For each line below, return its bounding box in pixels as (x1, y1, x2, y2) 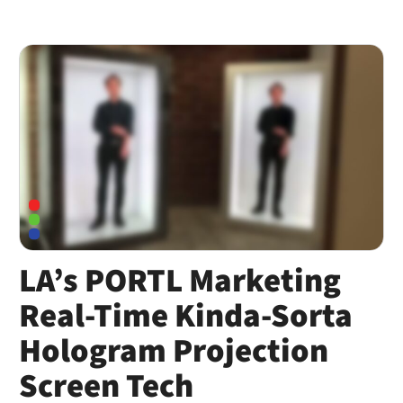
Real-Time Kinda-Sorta (18, 293, 353, 341)
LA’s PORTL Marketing (18, 258, 341, 306)
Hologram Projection (18, 328, 328, 376)
